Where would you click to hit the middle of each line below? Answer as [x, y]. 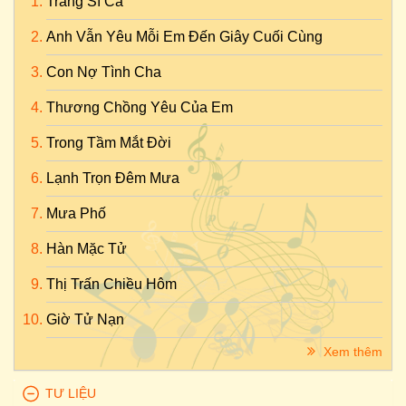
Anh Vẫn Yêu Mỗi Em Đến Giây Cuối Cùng [184, 37]
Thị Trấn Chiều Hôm [111, 284]
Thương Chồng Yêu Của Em [140, 107]
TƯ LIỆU [71, 393]
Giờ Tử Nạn [85, 319]
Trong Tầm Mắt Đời [109, 143]
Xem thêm [351, 352]
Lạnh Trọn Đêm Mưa [113, 178]
